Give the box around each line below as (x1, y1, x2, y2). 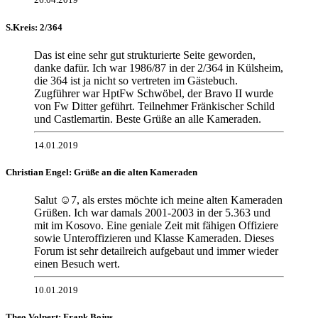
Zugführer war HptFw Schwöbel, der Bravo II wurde (34, 87, 273, 99)
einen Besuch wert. (34, 258, 120, 270)
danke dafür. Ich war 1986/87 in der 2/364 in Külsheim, (34, 61, 283, 74)
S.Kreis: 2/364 (6, 21, 62, 33)
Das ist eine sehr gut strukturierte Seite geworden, (34, 48, 256, 61)
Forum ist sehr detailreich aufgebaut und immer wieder (34, 245, 278, 258)
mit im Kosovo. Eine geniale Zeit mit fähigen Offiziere (34, 219, 278, 232)
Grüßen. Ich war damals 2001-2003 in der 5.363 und (34, 207, 270, 219)
